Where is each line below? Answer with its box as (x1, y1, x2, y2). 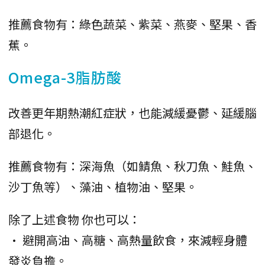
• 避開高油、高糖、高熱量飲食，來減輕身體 (8, 231, 247, 248)
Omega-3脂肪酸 (8, 66, 122, 88)
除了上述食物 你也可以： (8, 210, 141, 228)
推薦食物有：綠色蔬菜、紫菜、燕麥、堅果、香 (8, 15, 257, 33)
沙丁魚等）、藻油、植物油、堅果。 (8, 177, 198, 195)
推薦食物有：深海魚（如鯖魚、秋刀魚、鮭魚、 (8, 157, 257, 174)
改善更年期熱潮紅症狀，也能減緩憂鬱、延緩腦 (8, 104, 257, 121)
